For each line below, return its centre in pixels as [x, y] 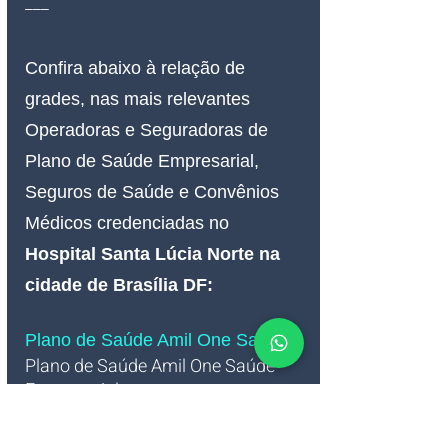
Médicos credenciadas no [129, 223]
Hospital [63, 254]
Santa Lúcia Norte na [193, 254]
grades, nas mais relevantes [140, 99]
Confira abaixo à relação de [137, 68]
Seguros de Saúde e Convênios [154, 192]
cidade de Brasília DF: [119, 285]
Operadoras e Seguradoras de [149, 130]
